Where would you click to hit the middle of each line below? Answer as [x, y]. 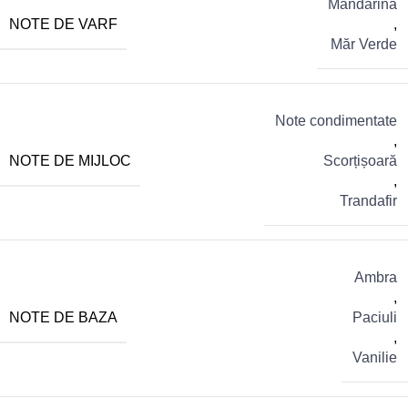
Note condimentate [336, 121]
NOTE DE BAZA [63, 317]
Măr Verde [364, 45]
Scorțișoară [360, 161]
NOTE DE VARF [63, 24]
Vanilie [375, 358]
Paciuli [375, 318]
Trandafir [368, 201]
